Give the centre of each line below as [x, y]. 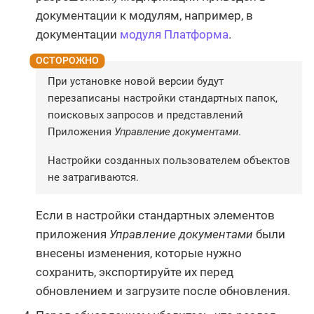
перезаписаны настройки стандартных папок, [163, 98]
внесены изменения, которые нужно [139, 253]
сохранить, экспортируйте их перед [135, 272]
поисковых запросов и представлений [145, 115]
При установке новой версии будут [136, 81]
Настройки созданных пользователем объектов [169, 160]
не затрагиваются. [93, 177]
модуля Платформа [174, 34]
